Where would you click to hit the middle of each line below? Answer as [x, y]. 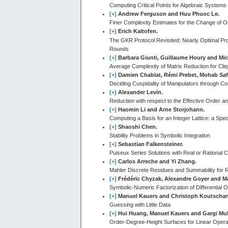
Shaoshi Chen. [138, 127]
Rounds [119, 49]
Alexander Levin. [140, 92]
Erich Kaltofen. [138, 31]
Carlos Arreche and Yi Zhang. [157, 162]
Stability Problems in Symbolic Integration [160, 136]
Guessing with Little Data [140, 205]
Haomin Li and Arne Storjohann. [161, 110]
